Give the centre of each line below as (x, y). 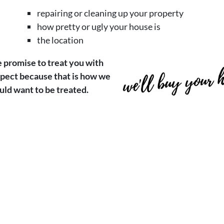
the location (60, 40)
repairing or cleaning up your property (110, 13)
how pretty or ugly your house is (99, 26)
